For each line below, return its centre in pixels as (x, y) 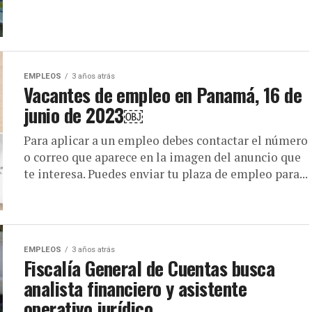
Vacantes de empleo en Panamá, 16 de (163, 94)
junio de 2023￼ (83, 115)
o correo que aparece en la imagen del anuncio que (162, 157)
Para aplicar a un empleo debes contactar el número (166, 140)
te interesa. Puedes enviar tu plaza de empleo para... (166, 173)
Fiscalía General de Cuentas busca (149, 268)
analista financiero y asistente (135, 288)
